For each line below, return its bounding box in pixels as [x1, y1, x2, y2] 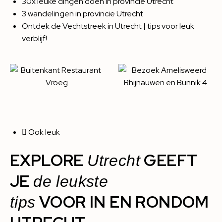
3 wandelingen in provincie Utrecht [22, 8, 143, 19]
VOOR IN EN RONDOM [35, 191, 209, 213]
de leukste [33, 172, 109, 190]
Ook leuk [28, 127, 60, 137]
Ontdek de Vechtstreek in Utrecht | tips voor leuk [22, 21, 194, 31]
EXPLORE [10, 150, 88, 171]
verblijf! [22, 33, 47, 44]
